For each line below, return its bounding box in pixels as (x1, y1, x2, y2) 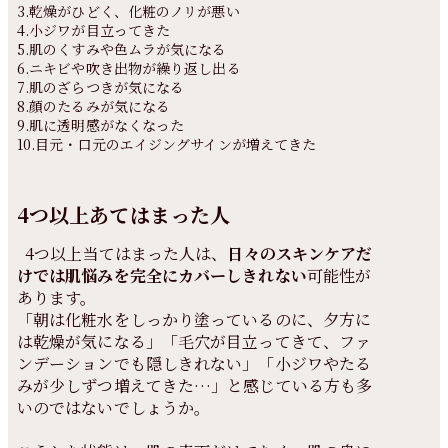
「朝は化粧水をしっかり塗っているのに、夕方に (16, 308, 372, 331)
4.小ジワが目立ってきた (16, 20, 171, 40)
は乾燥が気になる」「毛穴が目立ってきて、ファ (16, 330, 372, 353)
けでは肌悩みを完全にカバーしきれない (16, 264, 307, 287)
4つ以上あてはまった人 (16, 200, 231, 229)
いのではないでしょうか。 (16, 396, 211, 419)
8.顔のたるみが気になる (16, 96, 171, 116)
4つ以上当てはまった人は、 (16, 242, 228, 265)
